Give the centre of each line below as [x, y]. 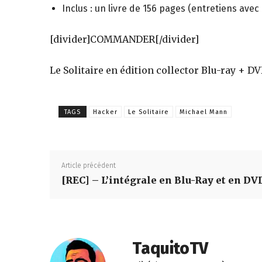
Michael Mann [204, 112]
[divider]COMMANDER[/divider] [124, 39]
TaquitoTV [170, 249]
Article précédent [89, 166]
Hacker [105, 112]
